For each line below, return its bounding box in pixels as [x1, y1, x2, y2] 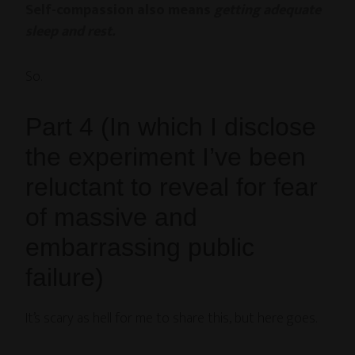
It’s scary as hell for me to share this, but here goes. [25, 307, 318, 331]
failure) [25, 263, 105, 292]
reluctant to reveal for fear [25, 173, 319, 202]
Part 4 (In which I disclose [25, 113, 317, 142]
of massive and [25, 203, 198, 232]
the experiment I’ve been [25, 143, 307, 172]
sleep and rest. [25, 20, 116, 44]
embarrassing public [25, 233, 255, 262]
